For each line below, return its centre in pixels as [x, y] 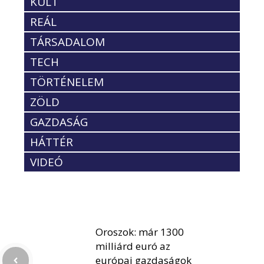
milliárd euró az [133, 246]
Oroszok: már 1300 [140, 232]
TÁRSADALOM [67, 42]
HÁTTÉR [52, 142]
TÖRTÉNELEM [67, 82]
